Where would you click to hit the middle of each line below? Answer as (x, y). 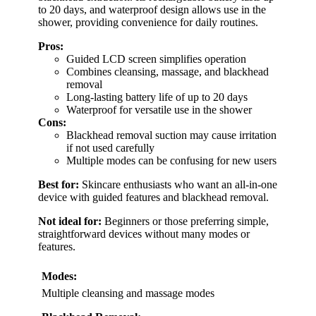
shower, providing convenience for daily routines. (148, 23)
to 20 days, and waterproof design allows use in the (152, 10)
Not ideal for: (70, 221)
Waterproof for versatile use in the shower (159, 110)
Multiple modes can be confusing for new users (171, 161)
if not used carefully (110, 148)
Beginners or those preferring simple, (185, 221)
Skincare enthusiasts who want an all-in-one (178, 185)
